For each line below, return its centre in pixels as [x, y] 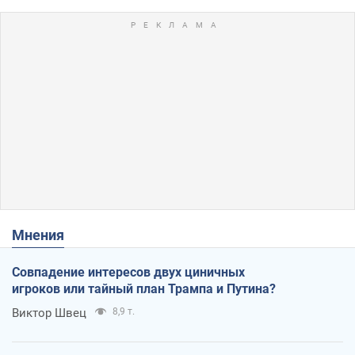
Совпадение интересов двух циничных [128, 272]
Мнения [44, 235]
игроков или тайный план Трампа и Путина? [144, 288]
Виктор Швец [49, 313]
